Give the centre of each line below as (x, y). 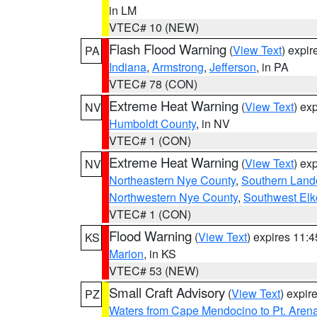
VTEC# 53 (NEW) (154, 271)
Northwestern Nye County (173, 197)
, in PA (272, 67)
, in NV (213, 123)
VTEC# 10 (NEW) (154, 27)
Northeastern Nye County (172, 180)
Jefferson (233, 67)
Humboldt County (152, 123)
